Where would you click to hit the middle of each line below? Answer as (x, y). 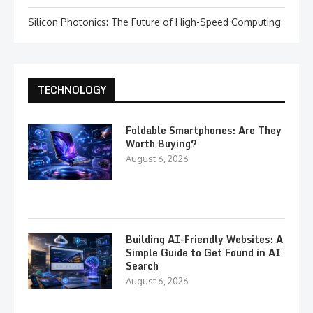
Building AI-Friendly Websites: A (204, 240)
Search (142, 266)
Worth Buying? (161, 144)
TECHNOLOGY (72, 90)
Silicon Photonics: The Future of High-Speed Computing (154, 22)
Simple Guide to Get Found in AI (203, 253)
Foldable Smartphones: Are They (204, 131)
